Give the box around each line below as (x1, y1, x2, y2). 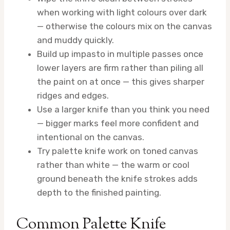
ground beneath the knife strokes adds (37, 174, 198, 184)
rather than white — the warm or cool (37, 160, 189, 170)
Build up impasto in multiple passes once (37, 49, 203, 60)
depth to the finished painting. (37, 187, 161, 198)
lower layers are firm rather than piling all (37, 63, 203, 73)
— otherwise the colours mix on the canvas (37, 21, 212, 32)
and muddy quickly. (37, 35, 114, 46)
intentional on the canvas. (37, 132, 144, 143)
